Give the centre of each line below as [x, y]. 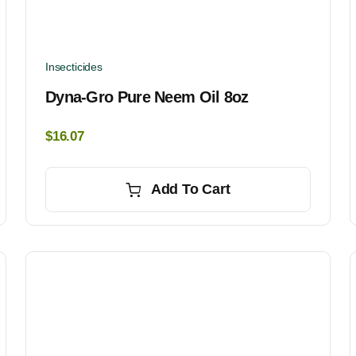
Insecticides [74, 67]
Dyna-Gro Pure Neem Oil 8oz [147, 97]
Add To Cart [190, 190]
